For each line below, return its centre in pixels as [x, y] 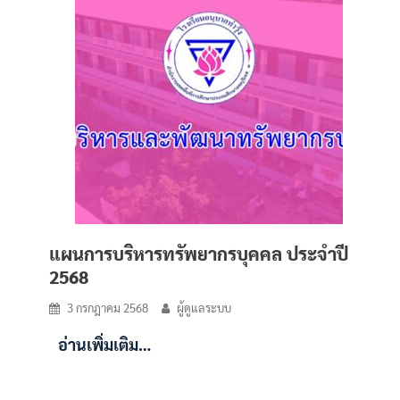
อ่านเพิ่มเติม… [104, 344]
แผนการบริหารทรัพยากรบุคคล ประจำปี [199, 254]
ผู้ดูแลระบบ [204, 308]
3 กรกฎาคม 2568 [108, 308]
